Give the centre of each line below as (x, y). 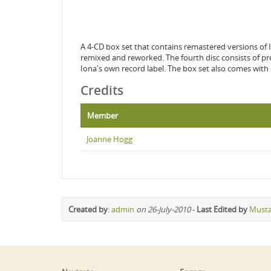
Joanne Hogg (109, 139)
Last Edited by (222, 209)
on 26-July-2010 (163, 209)
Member (103, 116)
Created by (88, 209)
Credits (102, 90)
